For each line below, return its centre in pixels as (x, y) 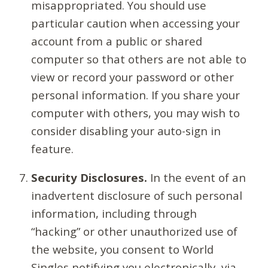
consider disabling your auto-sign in (126, 130)
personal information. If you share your (136, 95)
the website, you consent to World (123, 249)
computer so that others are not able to (139, 59)
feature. (53, 148)
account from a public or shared (117, 41)
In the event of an (197, 178)
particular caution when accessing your (136, 23)
